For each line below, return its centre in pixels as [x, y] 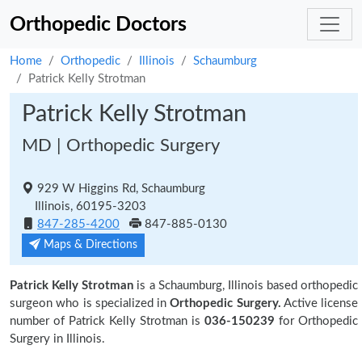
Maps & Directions [89, 245]
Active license [319, 303]
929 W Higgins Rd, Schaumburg [120, 189]
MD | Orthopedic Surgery [121, 145]
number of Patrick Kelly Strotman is [105, 321]
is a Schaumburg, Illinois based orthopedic [246, 286]
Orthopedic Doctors [98, 24]
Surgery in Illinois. [57, 339]
